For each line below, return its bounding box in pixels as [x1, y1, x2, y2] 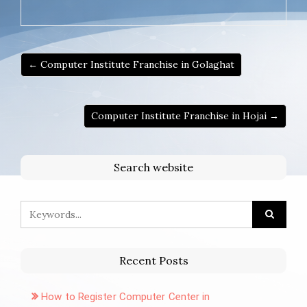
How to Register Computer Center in [41, 290, 210, 303]
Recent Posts [119, 253, 188, 267]
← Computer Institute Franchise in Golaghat [28, 58, 234, 71]
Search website [114, 160, 193, 174]
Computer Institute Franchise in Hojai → [91, 109, 279, 122]
